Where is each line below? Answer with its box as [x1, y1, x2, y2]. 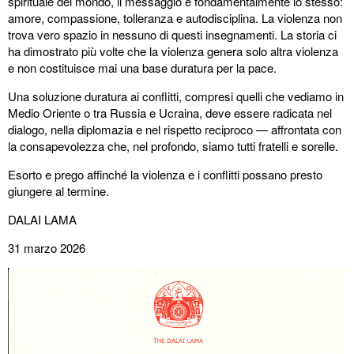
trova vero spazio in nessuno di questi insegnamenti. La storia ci [8, 26, 337, 43]
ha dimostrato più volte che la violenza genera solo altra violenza [8, 43, 338, 59]
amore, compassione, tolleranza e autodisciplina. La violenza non [8, 9, 342, 26]
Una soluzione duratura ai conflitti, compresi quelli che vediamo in [8, 88, 344, 104]
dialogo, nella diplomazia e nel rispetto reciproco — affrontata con [8, 121, 341, 137]
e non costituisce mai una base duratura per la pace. [8, 59, 277, 76]
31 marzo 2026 [8, 239, 85, 256]
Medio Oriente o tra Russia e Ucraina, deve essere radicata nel [8, 104, 332, 121]
